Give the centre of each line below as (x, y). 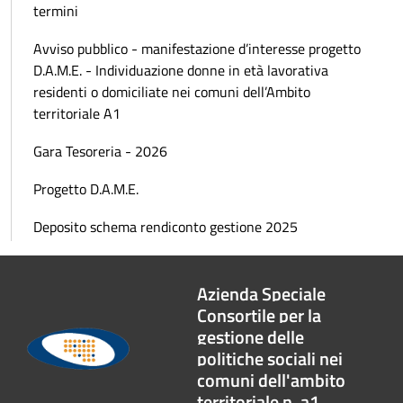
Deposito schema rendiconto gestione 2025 (166, 227)
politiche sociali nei (270, 359)
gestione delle (251, 337)
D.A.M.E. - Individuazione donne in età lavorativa (181, 71)
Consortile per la (260, 316)
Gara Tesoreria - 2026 (100, 152)
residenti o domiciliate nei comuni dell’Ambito (172, 92)
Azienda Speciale (262, 294)
